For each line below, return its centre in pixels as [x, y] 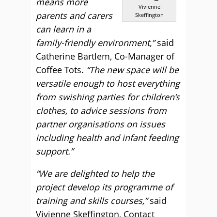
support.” [54, 151]
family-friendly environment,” [96, 43]
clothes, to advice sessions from [101, 110]
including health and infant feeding [107, 138]
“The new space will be [132, 70]
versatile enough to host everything [108, 83]
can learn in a [63, 29]
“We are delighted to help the [95, 173]
